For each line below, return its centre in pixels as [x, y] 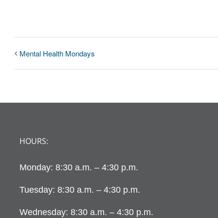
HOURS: [34, 141]
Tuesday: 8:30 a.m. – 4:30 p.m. [80, 190]
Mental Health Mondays [57, 54]
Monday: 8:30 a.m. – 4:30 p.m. [79, 168]
